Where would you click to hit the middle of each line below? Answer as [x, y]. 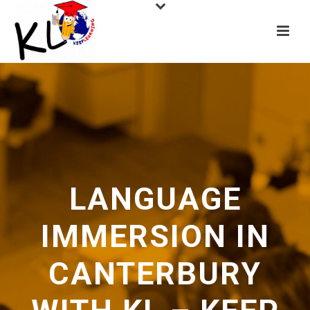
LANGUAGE [155, 199]
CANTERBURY [155, 274]
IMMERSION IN [155, 236]
